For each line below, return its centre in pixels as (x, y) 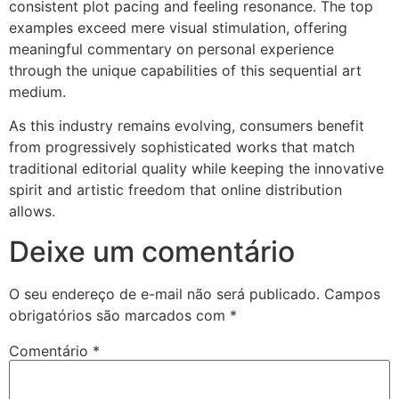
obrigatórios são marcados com (119, 315)
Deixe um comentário (152, 251)
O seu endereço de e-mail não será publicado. (164, 293)
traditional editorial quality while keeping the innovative (196, 169)
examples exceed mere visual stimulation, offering (178, 27)
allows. (32, 212)
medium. (37, 91)
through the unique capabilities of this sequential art (185, 70)
